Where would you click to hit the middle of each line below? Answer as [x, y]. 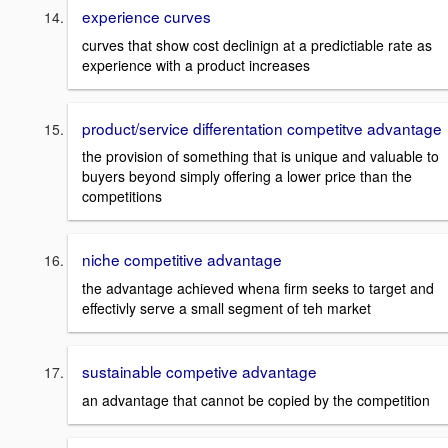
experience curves [146, 15]
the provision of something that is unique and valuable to [260, 156]
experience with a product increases [196, 64]
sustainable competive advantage [199, 371]
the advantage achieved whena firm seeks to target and [258, 288]
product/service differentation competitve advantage [262, 127]
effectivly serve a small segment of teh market [226, 308]
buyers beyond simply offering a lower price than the [247, 176]
